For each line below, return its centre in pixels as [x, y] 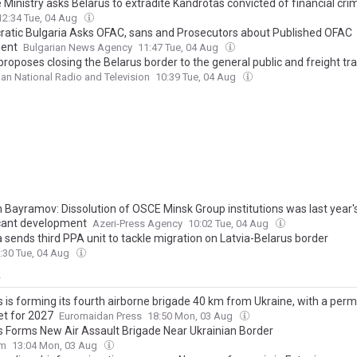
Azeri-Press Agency [137, 224]
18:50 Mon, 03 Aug [191, 316]
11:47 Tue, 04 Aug [179, 48]
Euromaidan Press [100, 316]
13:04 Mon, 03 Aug [56, 346]
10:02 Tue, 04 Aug [229, 224]
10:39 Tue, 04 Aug [197, 77]
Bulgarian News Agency [78, 48]
